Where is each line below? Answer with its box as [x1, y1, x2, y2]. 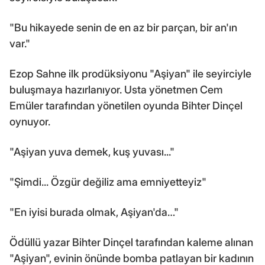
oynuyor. [9, 115, 50, 128]
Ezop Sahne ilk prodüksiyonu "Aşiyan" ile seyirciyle [9, 67, 251, 80]
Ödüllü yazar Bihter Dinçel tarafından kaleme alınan [9, 235, 253, 248]
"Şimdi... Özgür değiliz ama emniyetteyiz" [9, 175, 206, 188]
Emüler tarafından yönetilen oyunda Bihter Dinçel [9, 99, 243, 112]
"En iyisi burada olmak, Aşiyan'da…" [9, 205, 179, 218]
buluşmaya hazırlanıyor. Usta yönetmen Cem [9, 83, 223, 96]
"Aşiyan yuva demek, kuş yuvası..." [9, 145, 174, 158]
